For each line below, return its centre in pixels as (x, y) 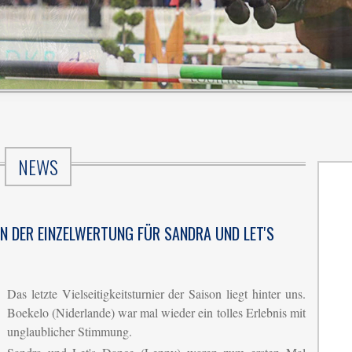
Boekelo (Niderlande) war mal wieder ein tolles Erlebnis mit (156, 312)
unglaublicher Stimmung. (70, 331)
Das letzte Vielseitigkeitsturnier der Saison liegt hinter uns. (156, 293)
